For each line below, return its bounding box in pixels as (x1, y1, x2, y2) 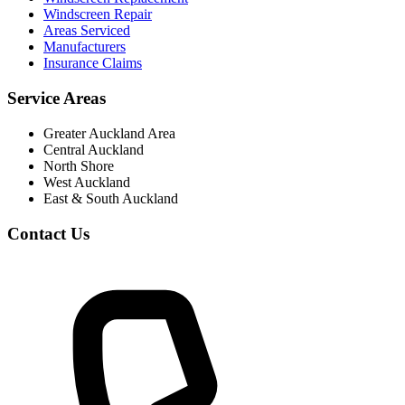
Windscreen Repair (43, 6, 152, 23)
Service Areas (7, 89, 106, 108)
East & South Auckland (43, 190, 178, 206)
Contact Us (7, 223, 89, 243)
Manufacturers (43, 39, 126, 55)
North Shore (43, 157, 114, 174)
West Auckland (43, 174, 130, 190)
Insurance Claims (43, 55, 142, 71)
